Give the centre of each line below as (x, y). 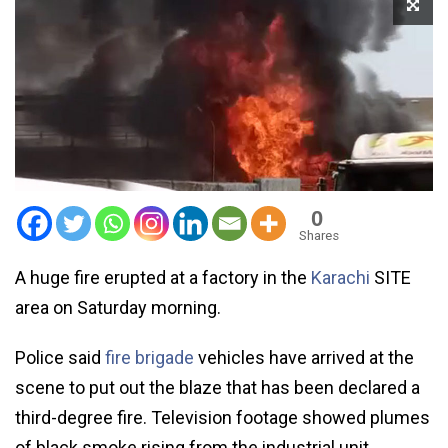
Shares (319, 235)
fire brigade (149, 357)
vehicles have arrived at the (304, 357)
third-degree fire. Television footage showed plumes (222, 417)
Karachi (340, 277)
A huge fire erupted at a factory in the (163, 277)
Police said (60, 357)
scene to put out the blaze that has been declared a (217, 387)
